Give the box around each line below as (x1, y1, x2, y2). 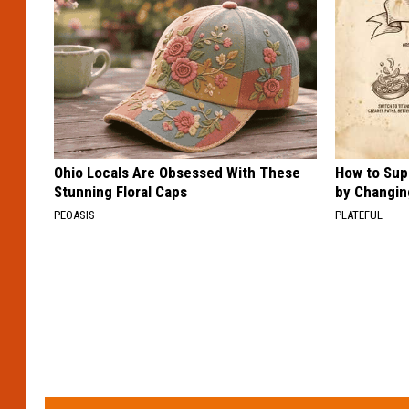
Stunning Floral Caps (54, 182, 187, 201)
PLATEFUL (335, 207, 383, 222)
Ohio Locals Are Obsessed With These (54, 163, 300, 182)
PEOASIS (54, 207, 95, 222)
